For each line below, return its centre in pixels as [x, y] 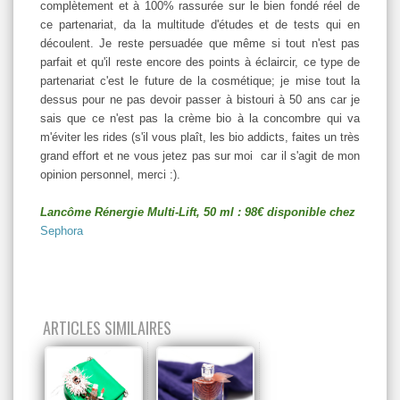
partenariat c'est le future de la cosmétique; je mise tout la [200, 80]
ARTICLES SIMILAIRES [107, 327]
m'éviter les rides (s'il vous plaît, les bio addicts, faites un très [200, 137]
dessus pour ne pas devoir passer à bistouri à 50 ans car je [200, 99]
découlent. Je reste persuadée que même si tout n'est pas [200, 43]
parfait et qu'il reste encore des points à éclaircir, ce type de [200, 62]
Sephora [62, 230]
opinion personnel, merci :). [112, 174]
